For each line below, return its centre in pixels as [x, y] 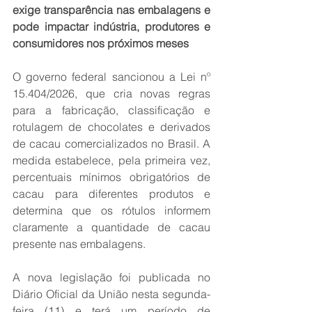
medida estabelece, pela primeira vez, [111, 161]
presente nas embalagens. [79, 244]
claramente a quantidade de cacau [111, 227]
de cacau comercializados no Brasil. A [111, 144]
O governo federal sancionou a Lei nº [111, 77]
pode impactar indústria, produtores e [111, 27]
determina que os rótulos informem [111, 211]
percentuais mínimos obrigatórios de [111, 177]
